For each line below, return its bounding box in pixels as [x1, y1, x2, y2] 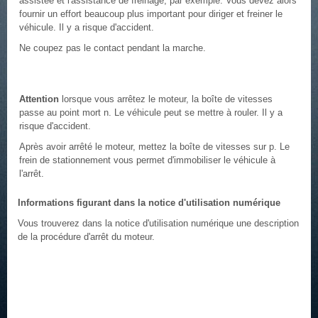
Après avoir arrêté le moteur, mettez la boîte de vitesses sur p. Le [19, 141, 290, 152]
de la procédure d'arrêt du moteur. [18, 231, 155, 242]
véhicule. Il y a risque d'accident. [19, 22, 154, 33]
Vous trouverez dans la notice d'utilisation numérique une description [18, 218, 299, 229]
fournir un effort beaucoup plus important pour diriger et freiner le [19, 9, 283, 19]
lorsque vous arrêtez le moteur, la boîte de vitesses [59, 94, 273, 104]
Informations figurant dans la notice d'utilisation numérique [18, 197, 280, 208]
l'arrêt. [19, 168, 44, 179]
